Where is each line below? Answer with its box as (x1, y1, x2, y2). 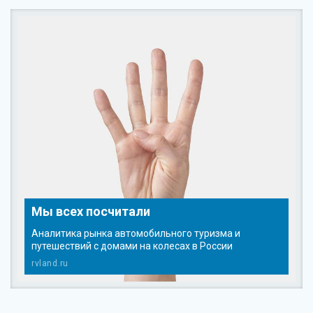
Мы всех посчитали (31, 204, 150, 219)
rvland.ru (31, 259, 68, 268)
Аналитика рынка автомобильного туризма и (31, 228, 240, 239)
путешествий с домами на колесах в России (31, 240, 233, 252)
